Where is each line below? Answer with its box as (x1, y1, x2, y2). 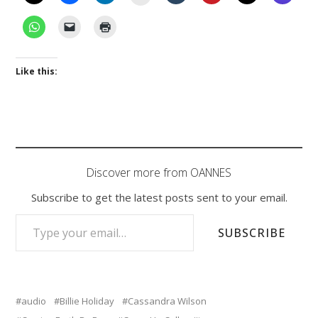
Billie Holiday (60, 294, 115, 307)
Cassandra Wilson (128, 294, 207, 307)
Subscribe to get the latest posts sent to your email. (31, 190, 287, 204)
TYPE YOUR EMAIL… (15, 208, 47, 219)
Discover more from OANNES (87, 164, 231, 180)
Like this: (16, 65, 58, 77)
